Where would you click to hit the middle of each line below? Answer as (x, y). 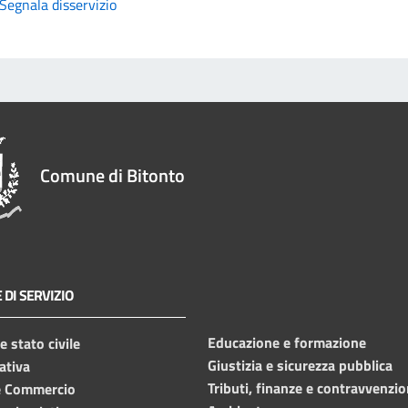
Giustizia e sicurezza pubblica (300, 365)
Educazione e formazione (287, 342)
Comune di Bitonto (112, 175)
